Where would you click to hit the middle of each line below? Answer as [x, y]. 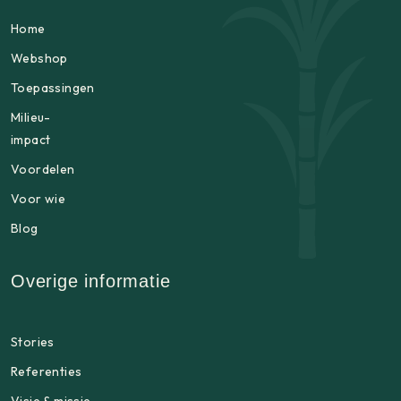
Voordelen [43, 170]
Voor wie [38, 199]
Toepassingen [53, 88]
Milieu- [31, 118]
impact [31, 140]
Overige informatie [91, 282]
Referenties [47, 372]
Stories [33, 342]
